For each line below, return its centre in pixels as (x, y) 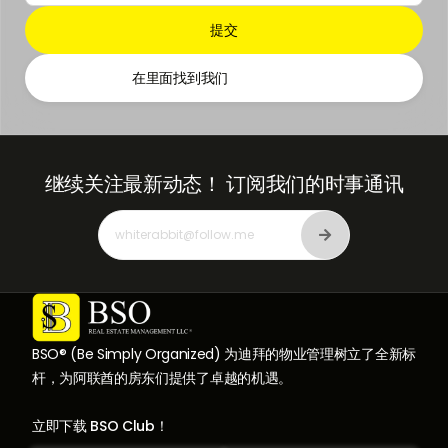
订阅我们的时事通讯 (315, 184)
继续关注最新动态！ (133, 184)
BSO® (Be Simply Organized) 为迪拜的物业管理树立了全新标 (224, 353)
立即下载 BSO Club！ (100, 425)
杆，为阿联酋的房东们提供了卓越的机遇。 (162, 377)
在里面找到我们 (180, 78)
